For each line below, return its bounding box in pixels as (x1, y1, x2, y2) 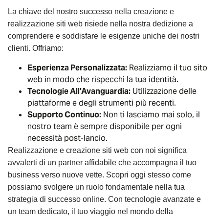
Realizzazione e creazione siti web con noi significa (8, 146, 187, 154)
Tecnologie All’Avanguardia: (27, 86, 131, 96)
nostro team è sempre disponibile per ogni (27, 121, 182, 131)
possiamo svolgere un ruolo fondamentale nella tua (8, 182, 185, 191)
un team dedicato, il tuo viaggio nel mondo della (8, 207, 173, 216)
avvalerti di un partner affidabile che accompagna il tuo (8, 158, 197, 167)
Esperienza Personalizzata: (27, 62, 127, 73)
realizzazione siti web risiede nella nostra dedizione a (8, 19, 193, 28)
